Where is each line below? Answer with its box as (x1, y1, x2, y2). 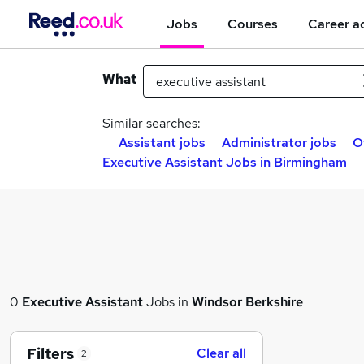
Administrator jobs (222, 134, 336, 151)
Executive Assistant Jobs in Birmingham (102, 154, 347, 171)
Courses (227, 15, 278, 32)
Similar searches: (102, 115, 201, 132)
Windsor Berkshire (192, 293, 303, 310)
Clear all (197, 344, 246, 362)
